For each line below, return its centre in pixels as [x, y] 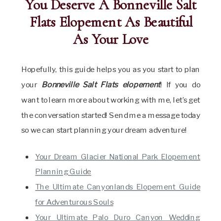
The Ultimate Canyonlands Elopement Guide [118, 187]
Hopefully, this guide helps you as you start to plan [111, 70]
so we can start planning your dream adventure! [105, 130]
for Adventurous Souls [74, 202]
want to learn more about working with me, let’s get [111, 100]
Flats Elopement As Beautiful [111, 22]
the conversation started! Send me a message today [111, 115]
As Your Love [111, 39]
